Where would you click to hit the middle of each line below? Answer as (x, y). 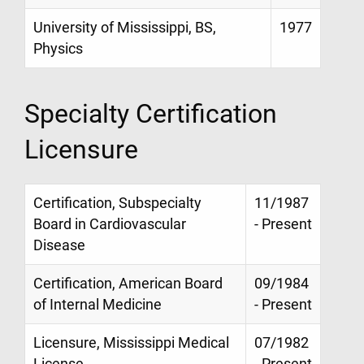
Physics (58, 49)
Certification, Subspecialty (117, 203)
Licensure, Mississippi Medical (131, 342)
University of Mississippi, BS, (125, 28)
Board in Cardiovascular (110, 224)
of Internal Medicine (97, 304)
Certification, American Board (128, 283)
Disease (59, 245)
